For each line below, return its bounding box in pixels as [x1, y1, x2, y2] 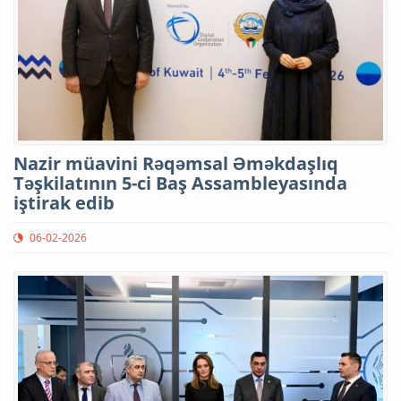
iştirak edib [13, 190, 115, 215]
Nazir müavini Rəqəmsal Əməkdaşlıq [13, 150, 338, 175]
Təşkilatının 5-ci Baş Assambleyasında [13, 170, 347, 195]
